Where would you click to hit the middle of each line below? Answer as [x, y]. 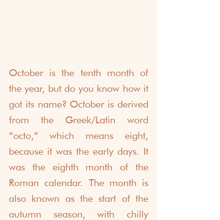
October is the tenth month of [79, 72]
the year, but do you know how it [79, 88]
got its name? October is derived [79, 104]
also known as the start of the [79, 198]
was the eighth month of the [79, 167]
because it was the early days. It [79, 151]
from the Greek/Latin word [79, 120]
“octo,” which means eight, [79, 135]
